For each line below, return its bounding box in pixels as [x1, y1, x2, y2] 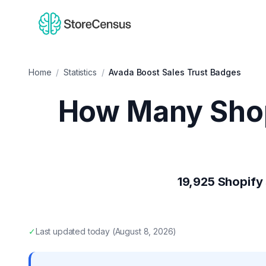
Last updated [35, 226, 88, 236]
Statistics [64, 67, 97, 77]
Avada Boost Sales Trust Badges [109, 67, 241, 77]
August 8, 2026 [115, 226, 173, 236]
